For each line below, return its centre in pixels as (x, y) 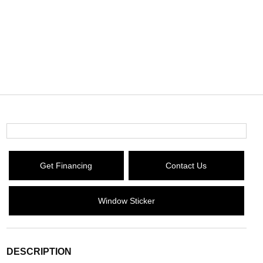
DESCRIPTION (39, 252)
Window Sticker (126, 200)
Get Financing (66, 165)
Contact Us (186, 165)
